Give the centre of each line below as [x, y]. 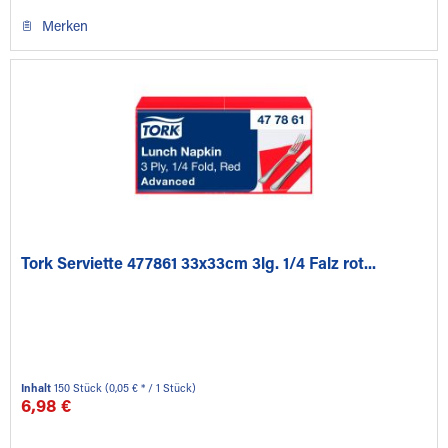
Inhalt [38, 390]
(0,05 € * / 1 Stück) [151, 390]
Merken [65, 27]
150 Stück [80, 390]
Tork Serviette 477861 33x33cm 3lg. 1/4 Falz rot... [199, 265]
